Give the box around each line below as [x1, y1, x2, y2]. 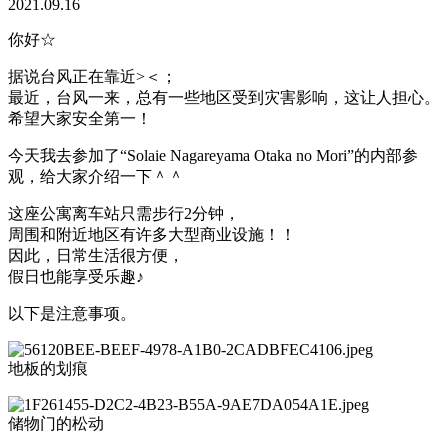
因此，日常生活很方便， [8, 246, 184, 264]
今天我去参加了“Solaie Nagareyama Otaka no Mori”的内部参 [8, 146, 418, 164]
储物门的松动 [8, 414, 104, 432]
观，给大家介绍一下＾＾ [8, 167, 184, 185]
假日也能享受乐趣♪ [8, 267, 144, 285]
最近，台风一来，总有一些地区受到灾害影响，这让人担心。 [8, 88, 440, 106]
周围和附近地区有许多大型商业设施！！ [8, 225, 296, 243]
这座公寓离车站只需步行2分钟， [8, 204, 240, 222]
